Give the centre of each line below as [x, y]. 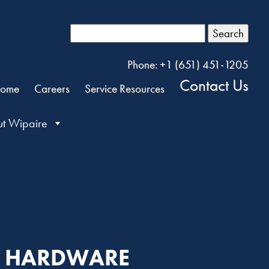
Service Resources [125, 89]
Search [228, 33]
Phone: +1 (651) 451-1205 [188, 65]
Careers [52, 89]
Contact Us [214, 85]
